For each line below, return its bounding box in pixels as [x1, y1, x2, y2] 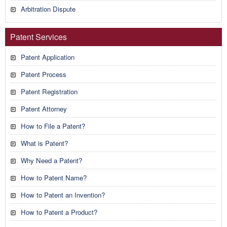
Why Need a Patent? [21, 156, 82, 165]
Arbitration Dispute [21, 4, 75, 14]
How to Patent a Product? [21, 207, 97, 217]
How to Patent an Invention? [21, 190, 105, 200]
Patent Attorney [21, 104, 67, 113]
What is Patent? [21, 138, 68, 148]
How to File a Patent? [21, 121, 85, 131]
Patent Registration [21, 87, 78, 96]
